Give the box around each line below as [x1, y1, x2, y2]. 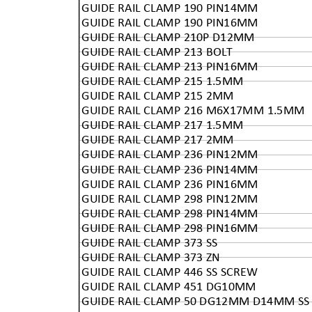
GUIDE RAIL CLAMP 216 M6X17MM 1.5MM [81, 104, 305, 117]
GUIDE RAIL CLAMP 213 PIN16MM [81, 60, 258, 73]
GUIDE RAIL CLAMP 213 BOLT [81, 45, 233, 58]
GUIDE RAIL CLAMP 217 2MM [81, 133, 234, 146]
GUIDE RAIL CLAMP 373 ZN [81, 251, 220, 264]
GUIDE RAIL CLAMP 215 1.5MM [81, 75, 244, 88]
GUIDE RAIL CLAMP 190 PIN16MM [81, 16, 258, 29]
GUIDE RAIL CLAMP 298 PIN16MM [81, 221, 258, 235]
